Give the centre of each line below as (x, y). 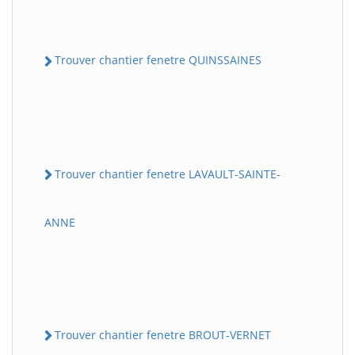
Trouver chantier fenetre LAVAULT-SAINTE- (168, 174)
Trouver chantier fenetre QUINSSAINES (158, 60)
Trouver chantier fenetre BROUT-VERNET (163, 334)
